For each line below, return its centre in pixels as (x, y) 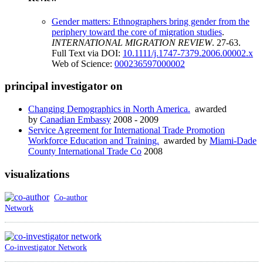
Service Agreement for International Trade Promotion (127, 130)
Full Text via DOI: (87, 53)
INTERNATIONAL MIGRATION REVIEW (132, 42)
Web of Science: (83, 63)
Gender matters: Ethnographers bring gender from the (151, 21)
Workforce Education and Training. (94, 141)
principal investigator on (64, 86)
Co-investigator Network (46, 247)
